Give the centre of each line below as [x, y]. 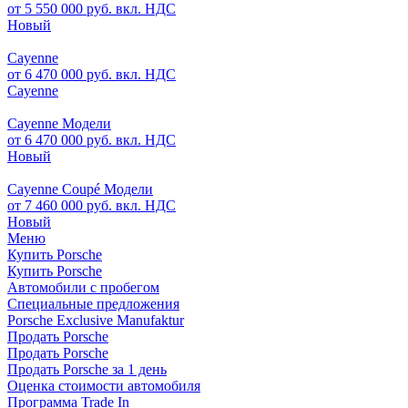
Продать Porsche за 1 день [87, 369]
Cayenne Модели [59, 123]
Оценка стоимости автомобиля [104, 386]
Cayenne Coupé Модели [80, 189]
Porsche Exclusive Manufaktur [96, 320]
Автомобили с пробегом [83, 287]
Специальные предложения [93, 304]
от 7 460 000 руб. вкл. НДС [92, 205]
